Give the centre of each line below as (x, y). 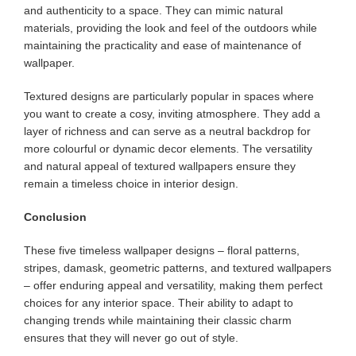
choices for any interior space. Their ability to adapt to (159, 303)
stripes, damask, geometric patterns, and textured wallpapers (178, 268)
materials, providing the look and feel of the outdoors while (170, 28)
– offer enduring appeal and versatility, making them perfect (173, 285)
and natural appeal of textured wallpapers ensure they (160, 166)
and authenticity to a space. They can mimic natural (153, 10)
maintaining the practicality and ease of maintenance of (163, 45)
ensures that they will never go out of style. (131, 338)
